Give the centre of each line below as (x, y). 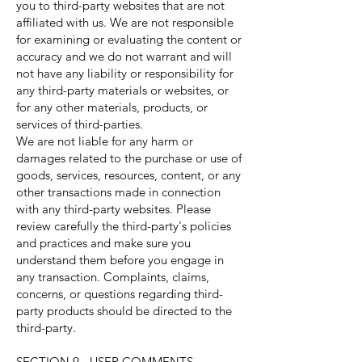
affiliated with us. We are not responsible (125, 22)
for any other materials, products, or (112, 107)
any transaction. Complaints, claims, (113, 277)
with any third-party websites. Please (114, 209)
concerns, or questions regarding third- (120, 294)
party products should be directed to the (124, 311)
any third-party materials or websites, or (122, 90)
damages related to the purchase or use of (129, 158)
